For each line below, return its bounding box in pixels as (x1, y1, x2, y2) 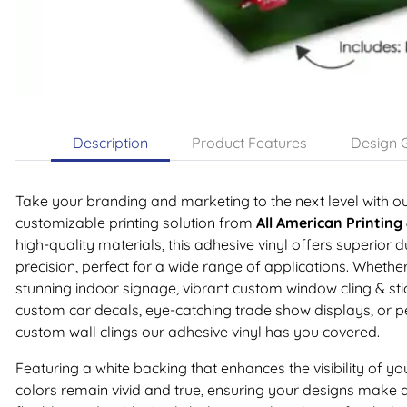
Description (73, 134, 148, 153)
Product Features (192, 134, 307, 153)
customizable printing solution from (15, 213, 256, 233)
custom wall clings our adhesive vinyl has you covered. (15, 323, 380, 342)
